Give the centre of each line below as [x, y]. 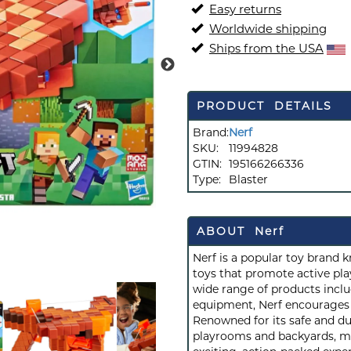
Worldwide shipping [268, 29]
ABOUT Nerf [241, 231]
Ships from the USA [266, 48]
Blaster [248, 179]
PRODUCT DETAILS [264, 106]
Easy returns [245, 9]
